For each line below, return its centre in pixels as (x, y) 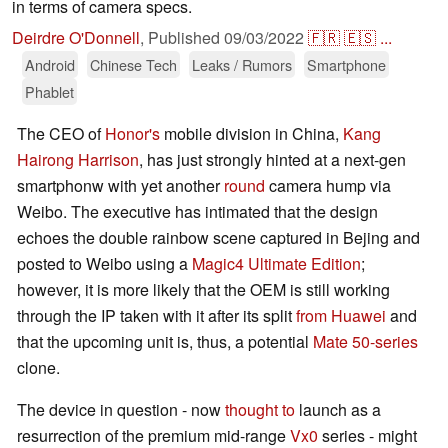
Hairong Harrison (78, 160)
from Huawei (341, 316)
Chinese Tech (133, 65)
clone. (38, 368)
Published (186, 38)
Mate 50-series (365, 342)
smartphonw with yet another (120, 186)
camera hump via (328, 186)
